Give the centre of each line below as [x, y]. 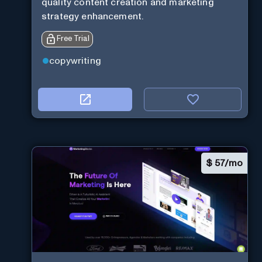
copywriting [75, 61]
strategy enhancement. [93, 17]
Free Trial [73, 39]
